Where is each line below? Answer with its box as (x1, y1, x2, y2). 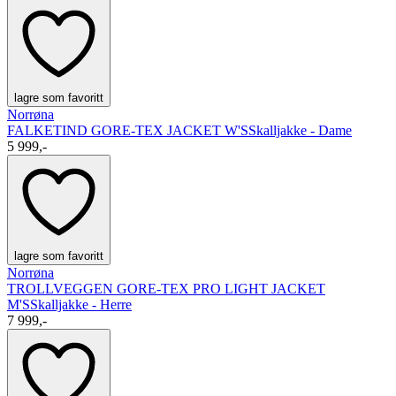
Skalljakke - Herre (30, 296, 132, 312)
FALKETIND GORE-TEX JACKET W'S (7, 122, 248, 138)
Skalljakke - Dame (248, 122, 352, 138)
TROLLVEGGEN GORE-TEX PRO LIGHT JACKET (7, 280, 325, 296)
